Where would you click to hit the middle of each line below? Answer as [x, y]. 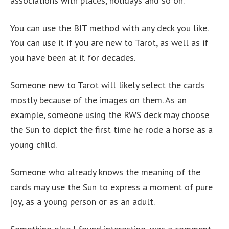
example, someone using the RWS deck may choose [110, 115]
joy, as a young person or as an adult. [83, 202]
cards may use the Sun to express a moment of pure [111, 187]
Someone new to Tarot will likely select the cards [107, 85]
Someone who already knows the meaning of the [105, 172]
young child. [33, 145]
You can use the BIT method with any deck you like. [109, 28]
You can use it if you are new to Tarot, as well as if [109, 43]
